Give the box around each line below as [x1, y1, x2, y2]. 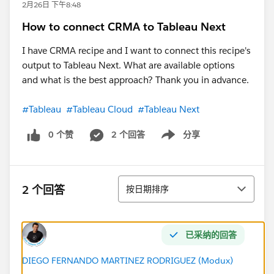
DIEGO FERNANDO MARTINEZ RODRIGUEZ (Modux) [22, 254, 233, 266]
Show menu [151, 135, 201, 147]
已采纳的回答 [185, 229, 237, 240]
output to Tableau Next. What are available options [22, 59, 235, 71]
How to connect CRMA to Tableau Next [22, 20, 226, 34]
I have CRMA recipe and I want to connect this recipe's [22, 45, 251, 56]
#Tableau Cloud [66, 103, 133, 115]
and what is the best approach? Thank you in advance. [22, 74, 251, 86]
